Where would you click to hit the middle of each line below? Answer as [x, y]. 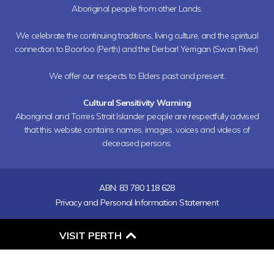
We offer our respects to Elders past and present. [137, 76]
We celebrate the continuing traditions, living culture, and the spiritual [137, 35]
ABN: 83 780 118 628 [137, 187]
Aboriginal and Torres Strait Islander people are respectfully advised [137, 116]
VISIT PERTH [91, 235]
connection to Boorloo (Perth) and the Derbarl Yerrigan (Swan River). [137, 49]
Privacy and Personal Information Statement [137, 202]
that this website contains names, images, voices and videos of [137, 129]
